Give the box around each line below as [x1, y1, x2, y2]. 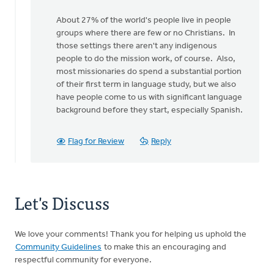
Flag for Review [68, 137, 124, 146]
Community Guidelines [15, 243, 102, 252]
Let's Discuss [15, 188, 109, 217]
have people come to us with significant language [56, 93, 242, 102]
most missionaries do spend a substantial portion [56, 67, 242, 76]
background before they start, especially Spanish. [56, 106, 243, 115]
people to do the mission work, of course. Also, [56, 54, 235, 64]
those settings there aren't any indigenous [56, 42, 217, 51]
